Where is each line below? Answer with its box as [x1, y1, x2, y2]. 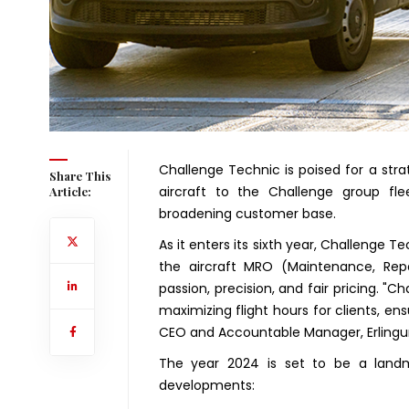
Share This [48, 168, 110, 184]
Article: [48, 184, 91, 200]
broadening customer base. [158, 204, 336, 224]
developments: [158, 376, 255, 395]
